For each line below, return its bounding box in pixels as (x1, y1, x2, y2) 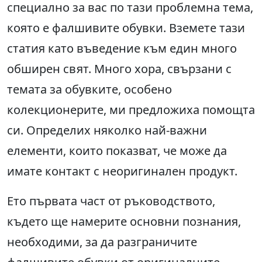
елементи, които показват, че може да (7, 143, 227, 159)
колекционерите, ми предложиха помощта (7, 102, 255, 118)
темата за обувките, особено (7, 81, 172, 98)
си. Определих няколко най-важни (7, 122, 207, 139)
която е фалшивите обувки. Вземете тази (7, 20, 245, 36)
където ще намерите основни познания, (7, 213, 241, 230)
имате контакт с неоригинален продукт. (7, 163, 237, 180)
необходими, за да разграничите (7, 234, 197, 250)
